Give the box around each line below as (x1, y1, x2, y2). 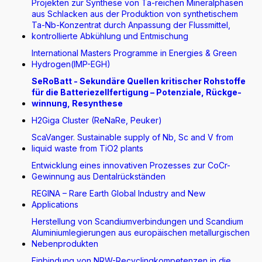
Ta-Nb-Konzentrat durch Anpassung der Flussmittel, (32, 20, 230, 30)
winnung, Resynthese (32, 98, 123, 108)
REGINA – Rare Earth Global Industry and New (32, 188, 205, 198)
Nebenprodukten (32, 239, 98, 249)
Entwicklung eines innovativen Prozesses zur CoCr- (32, 160, 230, 170)
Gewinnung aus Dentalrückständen (32, 171, 166, 181)
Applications (32, 199, 78, 209)
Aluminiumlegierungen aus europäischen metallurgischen (32, 227, 250, 237)
